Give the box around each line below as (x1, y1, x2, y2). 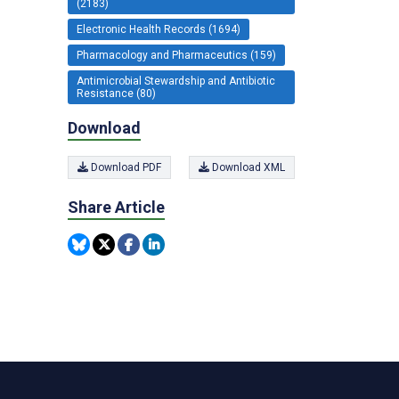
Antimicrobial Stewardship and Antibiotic (77, 74, 275, 87)
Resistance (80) (77, 86, 156, 100)
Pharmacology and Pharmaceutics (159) (77, 48, 276, 61)
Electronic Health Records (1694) (77, 22, 240, 36)
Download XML (209, 161, 285, 174)
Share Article (68, 198, 165, 216)
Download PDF (88, 161, 161, 174)
